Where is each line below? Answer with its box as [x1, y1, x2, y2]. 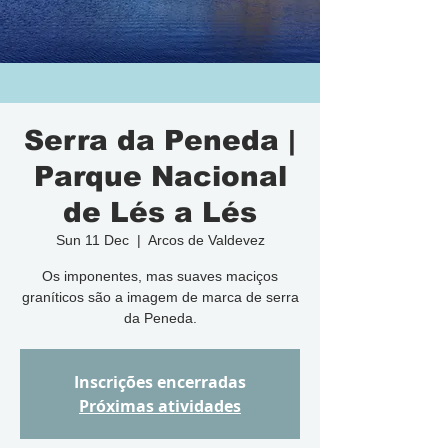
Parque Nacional [33, 161, 287, 192]
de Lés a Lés [63, 197, 257, 228]
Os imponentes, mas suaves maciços [42, 268, 278, 284]
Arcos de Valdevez [147, 232, 265, 248]
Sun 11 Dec [55, 232, 129, 248]
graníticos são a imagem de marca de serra [21, 289, 299, 305]
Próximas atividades [79, 395, 241, 417]
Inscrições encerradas [74, 371, 246, 393]
